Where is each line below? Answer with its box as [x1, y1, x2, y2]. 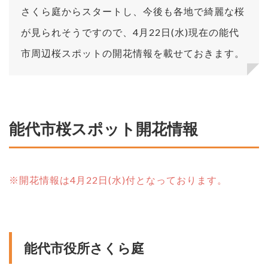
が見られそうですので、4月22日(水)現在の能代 [21, 26, 239, 38]
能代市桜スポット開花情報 [9, 119, 198, 139]
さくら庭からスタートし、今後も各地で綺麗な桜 [21, 5, 245, 17]
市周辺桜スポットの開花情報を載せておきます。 [21, 47, 245, 59]
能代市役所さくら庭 [24, 240, 144, 257]
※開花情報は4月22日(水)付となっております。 [9, 174, 227, 186]
